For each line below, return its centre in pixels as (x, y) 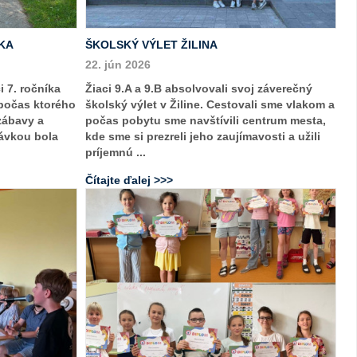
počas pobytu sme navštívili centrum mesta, (205, 121)
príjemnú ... (115, 153)
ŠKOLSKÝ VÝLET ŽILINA (151, 45)
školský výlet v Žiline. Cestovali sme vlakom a (210, 105)
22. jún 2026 (118, 65)
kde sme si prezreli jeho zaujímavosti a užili (202, 137)
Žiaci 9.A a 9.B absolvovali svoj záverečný (198, 89)
